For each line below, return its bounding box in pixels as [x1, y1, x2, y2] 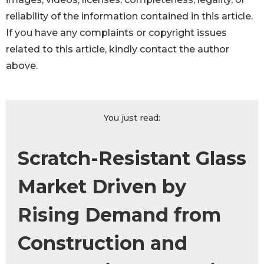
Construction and [18, 232, 187, 255]
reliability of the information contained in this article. [6, 11, 253, 22]
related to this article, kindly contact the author [6, 44, 229, 55]
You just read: [104, 113, 160, 124]
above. [6, 60, 38, 72]
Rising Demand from [18, 203, 221, 227]
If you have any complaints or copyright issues [6, 27, 227, 39]
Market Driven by [18, 175, 186, 199]
